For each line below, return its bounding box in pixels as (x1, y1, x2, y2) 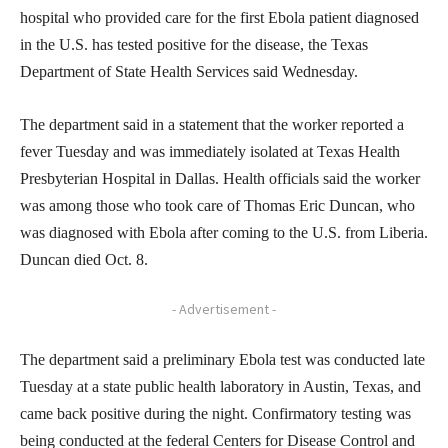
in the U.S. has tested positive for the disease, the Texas (20, 35, 368, 53)
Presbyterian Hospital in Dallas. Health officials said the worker (20, 169, 420, 187)
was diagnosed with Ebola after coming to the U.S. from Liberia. (20, 223, 428, 241)
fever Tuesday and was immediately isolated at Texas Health (20, 142, 400, 160)
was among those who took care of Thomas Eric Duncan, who (20, 196, 415, 214)
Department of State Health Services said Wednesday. (20, 62, 358, 80)
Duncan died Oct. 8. (20, 250, 148, 268)
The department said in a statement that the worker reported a (20, 115, 404, 133)
